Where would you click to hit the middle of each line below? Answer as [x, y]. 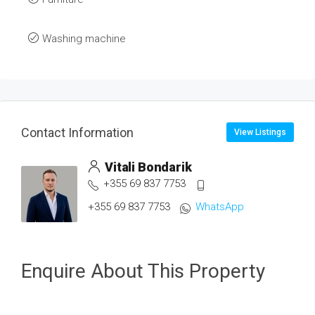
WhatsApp [219, 207]
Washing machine [84, 39]
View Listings [260, 132]
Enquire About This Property [143, 271]
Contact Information [77, 132]
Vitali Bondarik [147, 167]
